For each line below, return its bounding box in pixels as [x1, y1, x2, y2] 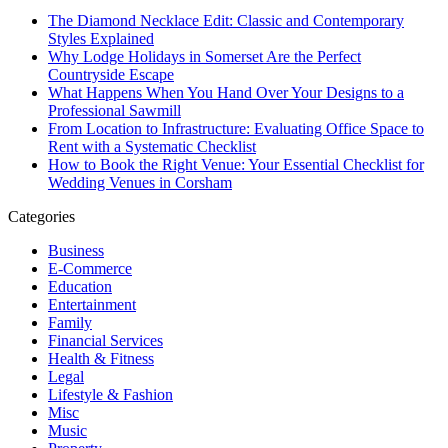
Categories [8, 207, 75, 225]
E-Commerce [48, 259, 132, 277]
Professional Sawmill [48, 101, 181, 119]
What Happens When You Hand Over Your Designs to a [48, 83, 404, 101]
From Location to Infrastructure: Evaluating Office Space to [48, 119, 424, 137]
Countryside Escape [48, 65, 174, 83]
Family [48, 313, 92, 331]
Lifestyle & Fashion [48, 385, 173, 403]
